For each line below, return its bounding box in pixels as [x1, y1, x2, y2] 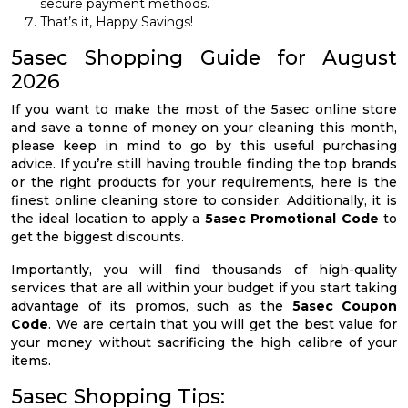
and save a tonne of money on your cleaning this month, [11, 119, 397, 137]
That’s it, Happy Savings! [40, 14, 193, 31]
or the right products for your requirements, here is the [11, 174, 397, 191]
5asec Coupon [291, 298, 397, 315]
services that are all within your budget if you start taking [11, 280, 397, 297]
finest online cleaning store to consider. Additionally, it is [11, 192, 397, 209]
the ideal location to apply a [11, 210, 205, 228]
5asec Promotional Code [204, 210, 379, 228]
